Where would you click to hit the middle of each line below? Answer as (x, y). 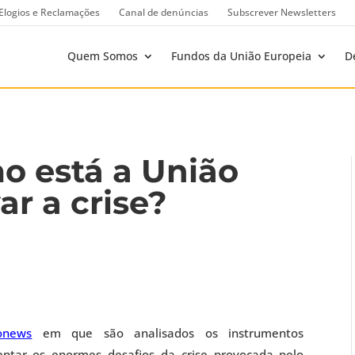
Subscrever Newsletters (282, 12)
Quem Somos (103, 56)
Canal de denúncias (164, 12)
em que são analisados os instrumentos (168, 333)
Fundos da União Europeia (241, 56)
